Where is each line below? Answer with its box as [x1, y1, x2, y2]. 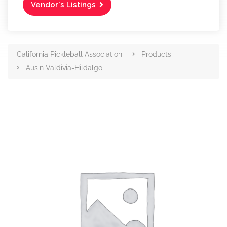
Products [141, 50, 171, 58]
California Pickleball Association [17, 50, 122, 58]
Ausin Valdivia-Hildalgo [26, 64, 102, 72]
